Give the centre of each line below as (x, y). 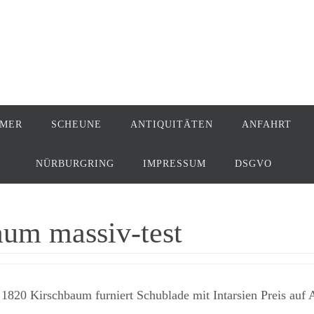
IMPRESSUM (174, 164)
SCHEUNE (76, 124)
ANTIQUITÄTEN (171, 124)
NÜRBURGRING (75, 164)
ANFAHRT (266, 124)
